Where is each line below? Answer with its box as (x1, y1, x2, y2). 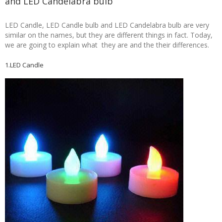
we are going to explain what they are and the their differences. (5, 40, 209, 50)
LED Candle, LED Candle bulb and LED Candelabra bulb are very (5, 20, 209, 30)
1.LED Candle (5, 60, 44, 69)
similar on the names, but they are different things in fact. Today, (5, 30, 213, 40)
